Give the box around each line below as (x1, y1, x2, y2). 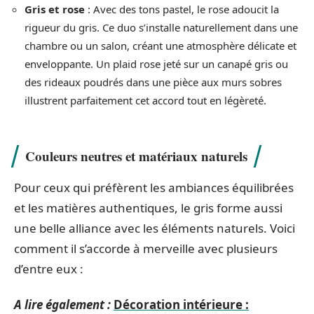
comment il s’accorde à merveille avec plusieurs (14, 240, 278, 257)
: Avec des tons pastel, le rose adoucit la (85, 2, 279, 16)
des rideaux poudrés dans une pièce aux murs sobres (25, 75, 282, 89)
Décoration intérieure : (114, 296, 249, 313)
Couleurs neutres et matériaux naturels (25, 146, 247, 165)
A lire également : (14, 296, 111, 313)
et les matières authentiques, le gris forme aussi (14, 199, 282, 216)
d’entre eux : (14, 260, 83, 277)
